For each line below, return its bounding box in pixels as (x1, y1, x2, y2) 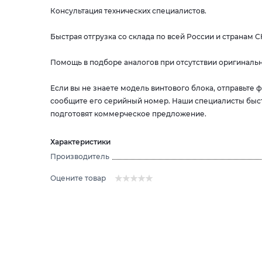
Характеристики (50, 137, 111, 146)
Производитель (50, 152, 109, 161)
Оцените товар (50, 174, 106, 182)
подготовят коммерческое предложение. (50, 109, 206, 118)
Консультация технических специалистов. (50, 6, 206, 15)
